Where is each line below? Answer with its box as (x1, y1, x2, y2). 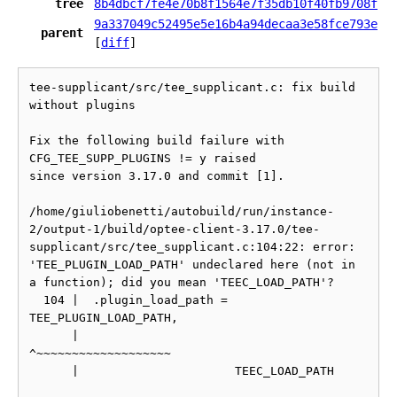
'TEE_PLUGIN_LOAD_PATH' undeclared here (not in (29, 258, 355, 271)
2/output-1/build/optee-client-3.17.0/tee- (29, 222, 320, 236)
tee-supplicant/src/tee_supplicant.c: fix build (29, 81, 355, 94)
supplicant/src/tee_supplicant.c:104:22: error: (29, 240, 355, 253)
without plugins (29, 98, 136, 112)
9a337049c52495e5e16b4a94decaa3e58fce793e (94, 17, 378, 31)
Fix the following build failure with (29, 134, 284, 147)
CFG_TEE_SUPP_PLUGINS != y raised (29, 152, 256, 165)
